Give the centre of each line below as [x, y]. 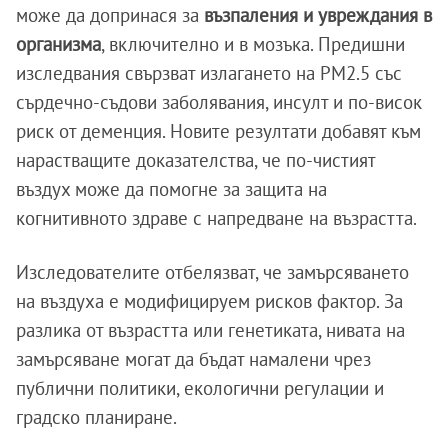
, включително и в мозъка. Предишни [253, 44]
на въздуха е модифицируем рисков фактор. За [209, 301]
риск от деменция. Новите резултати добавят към [218, 131]
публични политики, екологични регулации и [200, 388]
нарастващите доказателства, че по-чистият [195, 160]
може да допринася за [110, 15]
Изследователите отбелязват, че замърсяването [212, 272]
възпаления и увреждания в [318, 15]
